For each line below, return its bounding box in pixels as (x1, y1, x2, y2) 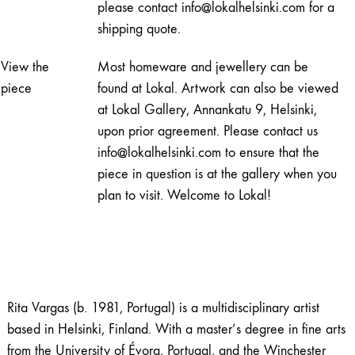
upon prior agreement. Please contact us (97, 123, 318, 140)
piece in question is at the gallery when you (97, 166, 337, 183)
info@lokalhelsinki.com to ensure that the (97, 144, 319, 162)
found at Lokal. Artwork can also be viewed (97, 80, 338, 97)
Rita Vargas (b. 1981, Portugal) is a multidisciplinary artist (6, 300, 319, 317)
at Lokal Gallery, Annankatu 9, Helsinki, (97, 101, 317, 119)
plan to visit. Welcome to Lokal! (97, 187, 271, 204)
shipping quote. (97, 21, 181, 38)
